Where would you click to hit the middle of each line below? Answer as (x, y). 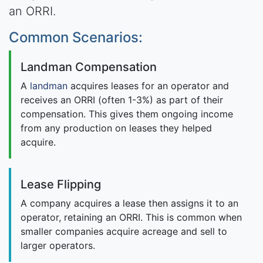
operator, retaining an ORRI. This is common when (131, 218)
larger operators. (58, 246)
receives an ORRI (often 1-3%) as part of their (122, 100)
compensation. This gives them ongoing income (127, 114)
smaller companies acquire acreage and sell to (124, 232)
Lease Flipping (61, 185)
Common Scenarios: (76, 38)
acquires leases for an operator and (148, 86)
